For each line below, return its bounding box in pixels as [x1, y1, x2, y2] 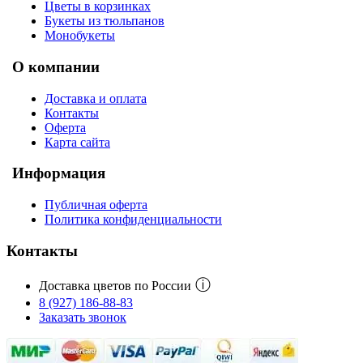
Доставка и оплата [45, 91, 147, 105]
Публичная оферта [45, 198, 147, 211]
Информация [12, 164, 105, 182]
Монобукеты [45, 28, 115, 43]
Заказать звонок [39, 310, 126, 325]
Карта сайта [45, 135, 110, 149]
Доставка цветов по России [39, 279, 191, 293]
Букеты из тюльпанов [45, 14, 164, 28]
